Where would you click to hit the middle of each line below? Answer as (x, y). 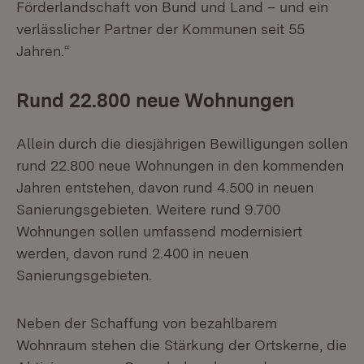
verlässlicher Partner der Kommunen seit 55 (160, 29)
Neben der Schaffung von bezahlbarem (147, 323)
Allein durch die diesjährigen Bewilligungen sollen (182, 143)
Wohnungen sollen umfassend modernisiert (159, 231)
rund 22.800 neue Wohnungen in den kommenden (180, 165)
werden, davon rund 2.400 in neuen (132, 253)
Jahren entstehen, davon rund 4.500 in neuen (165, 187)
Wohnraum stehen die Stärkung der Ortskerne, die (182, 345)
